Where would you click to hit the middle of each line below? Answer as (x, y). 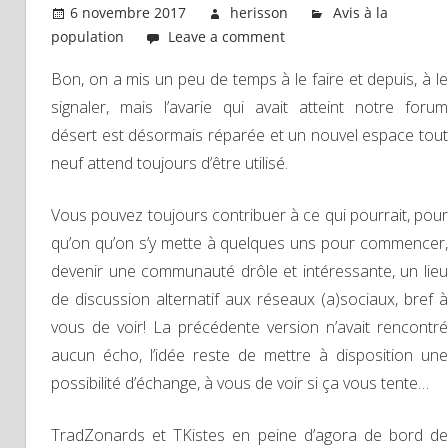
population (87, 37)
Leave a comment (227, 37)
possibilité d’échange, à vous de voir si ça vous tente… (240, 383)
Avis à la (360, 13)
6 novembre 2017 (128, 13)
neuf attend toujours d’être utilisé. (169, 163)
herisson (259, 13)
